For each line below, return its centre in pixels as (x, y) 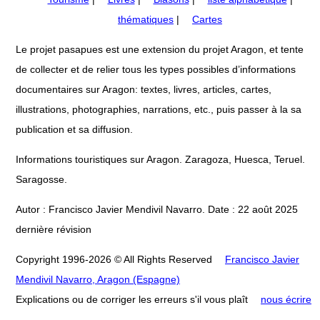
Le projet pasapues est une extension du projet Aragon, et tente (160, 50)
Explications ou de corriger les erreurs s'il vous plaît (133, 300)
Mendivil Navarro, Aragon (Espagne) (98, 280)
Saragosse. (41, 180)
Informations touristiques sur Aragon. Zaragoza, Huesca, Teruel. (160, 160)
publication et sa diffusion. (74, 130)
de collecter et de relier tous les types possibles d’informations (156, 70)
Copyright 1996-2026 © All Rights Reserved (115, 260)
